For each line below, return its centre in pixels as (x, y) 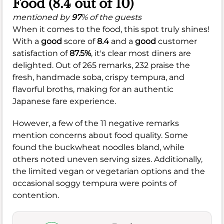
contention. (36, 195)
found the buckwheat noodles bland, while (98, 147)
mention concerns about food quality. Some (100, 135)
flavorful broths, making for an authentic (93, 89)
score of (79, 41)
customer (176, 41)
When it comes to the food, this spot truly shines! (111, 29)
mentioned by (42, 17)
